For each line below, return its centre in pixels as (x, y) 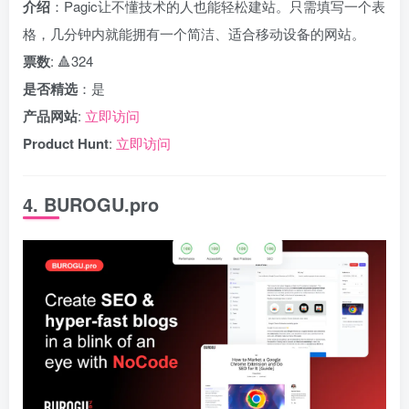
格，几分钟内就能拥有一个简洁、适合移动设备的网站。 (194, 33)
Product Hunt (66, 143)
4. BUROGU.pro (91, 204)
